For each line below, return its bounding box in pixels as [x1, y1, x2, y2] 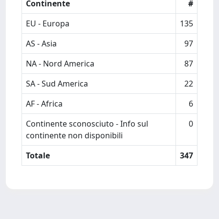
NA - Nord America [26, 58, 94, 69]
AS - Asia [26, 38, 57, 49]
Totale [26, 150, 50, 161]
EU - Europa [26, 18, 69, 29]
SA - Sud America [26, 78, 88, 89]
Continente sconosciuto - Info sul [26, 118, 148, 129]
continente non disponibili [26, 130, 123, 141]
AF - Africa [26, 98, 63, 109]
